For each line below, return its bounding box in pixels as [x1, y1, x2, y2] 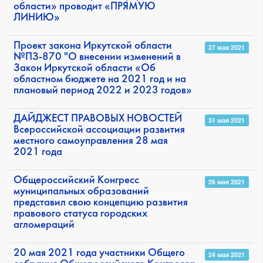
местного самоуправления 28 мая [14, 136, 168, 147]
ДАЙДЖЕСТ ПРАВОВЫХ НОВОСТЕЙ [14, 114, 182, 124]
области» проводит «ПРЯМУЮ [14, 2, 156, 12]
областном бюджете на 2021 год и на [14, 75, 186, 85]
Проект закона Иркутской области [14, 41, 172, 52]
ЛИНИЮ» [14, 13, 60, 23]
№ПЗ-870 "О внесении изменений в [14, 52, 181, 63]
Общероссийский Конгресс [14, 176, 139, 186]
